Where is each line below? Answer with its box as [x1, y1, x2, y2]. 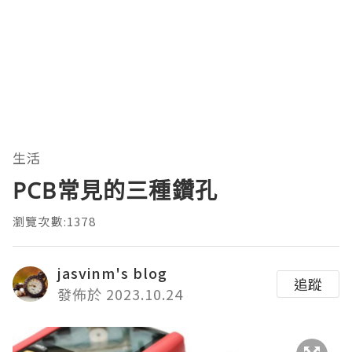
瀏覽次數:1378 [13, 213, 96, 230]
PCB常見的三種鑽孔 [13, 175, 218, 206]
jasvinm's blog [57, 262, 167, 284]
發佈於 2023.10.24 [57, 284, 183, 305]
